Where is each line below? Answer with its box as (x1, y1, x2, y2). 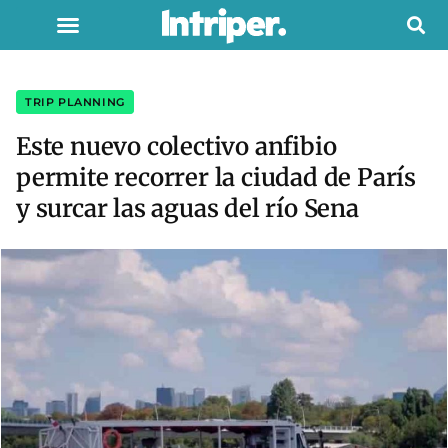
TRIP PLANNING (25, 95, 125, 109)
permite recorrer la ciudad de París (16, 162, 416, 193)
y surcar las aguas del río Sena (16, 193, 359, 224)
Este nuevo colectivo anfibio (16, 131, 337, 162)
